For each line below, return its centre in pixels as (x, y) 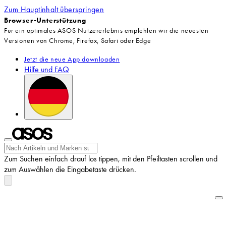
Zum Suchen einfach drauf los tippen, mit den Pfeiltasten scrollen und (111, 159)
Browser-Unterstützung (45, 20)
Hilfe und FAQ (47, 69)
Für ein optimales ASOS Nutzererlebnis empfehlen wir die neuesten (106, 30)
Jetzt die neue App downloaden (72, 59)
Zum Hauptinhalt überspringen (54, 9)
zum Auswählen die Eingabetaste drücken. (70, 169)
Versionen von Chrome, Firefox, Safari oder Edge (78, 40)
